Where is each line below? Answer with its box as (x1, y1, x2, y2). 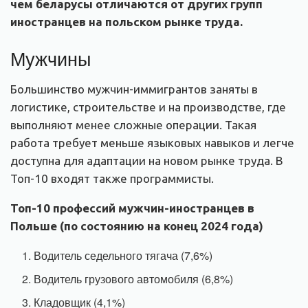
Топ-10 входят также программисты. (10, 171, 214, 185)
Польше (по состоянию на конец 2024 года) (10, 219, 263, 232)
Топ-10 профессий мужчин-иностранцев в (10, 201, 254, 214)
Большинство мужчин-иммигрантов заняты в (10, 82, 258, 96)
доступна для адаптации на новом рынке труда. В (10, 153, 283, 167)
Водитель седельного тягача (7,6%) (34, 247, 213, 263)
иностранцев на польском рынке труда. (10, 14, 243, 28)
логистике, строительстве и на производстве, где (10, 100, 286, 113)
